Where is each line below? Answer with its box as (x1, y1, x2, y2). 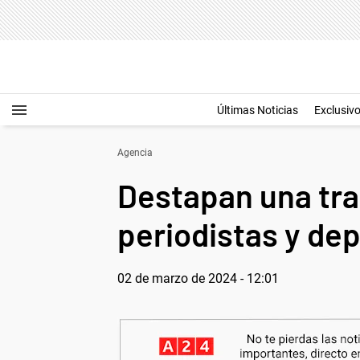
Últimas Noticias (217, 104, 298, 117)
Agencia (117, 147, 153, 158)
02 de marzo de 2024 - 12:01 (117, 271, 279, 286)
